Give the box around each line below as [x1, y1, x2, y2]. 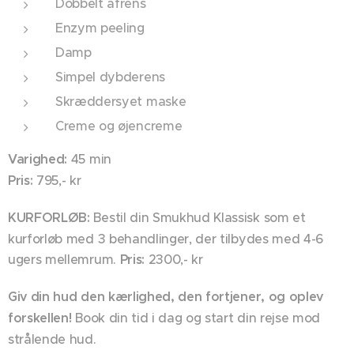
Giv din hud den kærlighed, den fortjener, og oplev [8, 288, 323, 305]
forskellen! [8, 309, 72, 326]
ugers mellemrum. [8, 250, 120, 267]
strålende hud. [8, 330, 96, 347]
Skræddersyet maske [55, 92, 186, 109]
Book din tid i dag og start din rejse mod [71, 309, 321, 326]
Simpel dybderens [55, 68, 165, 85]
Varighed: [8, 150, 68, 168]
